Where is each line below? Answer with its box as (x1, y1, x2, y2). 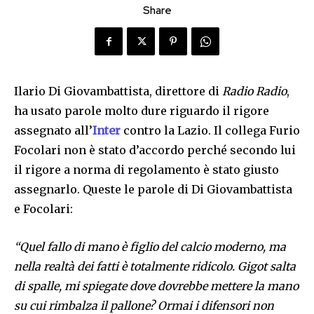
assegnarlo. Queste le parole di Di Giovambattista (14, 182, 292, 197)
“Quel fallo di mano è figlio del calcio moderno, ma (14, 240, 286, 254)
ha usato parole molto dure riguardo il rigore (14, 104, 269, 118)
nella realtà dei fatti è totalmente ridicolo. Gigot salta (14, 259, 296, 274)
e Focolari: (14, 202, 73, 217)
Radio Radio (222, 84, 287, 99)
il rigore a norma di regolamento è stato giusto (14, 163, 279, 177)
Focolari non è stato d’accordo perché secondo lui (14, 143, 296, 158)
